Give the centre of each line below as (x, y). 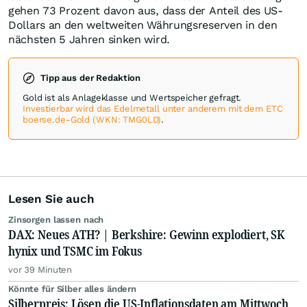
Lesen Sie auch (51, 199)
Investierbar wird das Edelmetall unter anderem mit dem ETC (153, 109)
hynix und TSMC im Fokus (75, 251)
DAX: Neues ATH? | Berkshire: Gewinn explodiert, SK (146, 235)
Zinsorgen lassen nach (56, 220)
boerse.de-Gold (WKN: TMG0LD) (92, 120)
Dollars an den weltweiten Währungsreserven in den (143, 25)
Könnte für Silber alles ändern (73, 289)
